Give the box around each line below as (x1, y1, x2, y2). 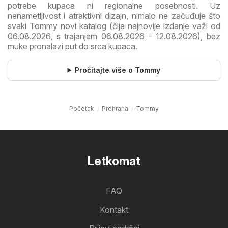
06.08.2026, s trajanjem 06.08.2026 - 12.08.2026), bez (8, 31, 220, 42)
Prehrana (102, 105, 128, 113)
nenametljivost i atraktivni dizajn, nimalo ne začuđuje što (8, 11, 220, 21)
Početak (69, 105, 94, 113)
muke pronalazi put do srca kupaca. (8, 41, 137, 52)
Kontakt (100, 205, 128, 215)
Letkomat (88, 154, 140, 169)
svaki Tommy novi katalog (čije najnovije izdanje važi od (8, 21, 220, 32)
